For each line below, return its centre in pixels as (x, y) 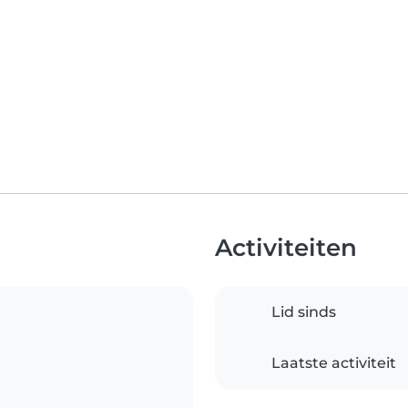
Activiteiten (286, 248)
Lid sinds (304, 312)
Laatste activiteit (334, 363)
